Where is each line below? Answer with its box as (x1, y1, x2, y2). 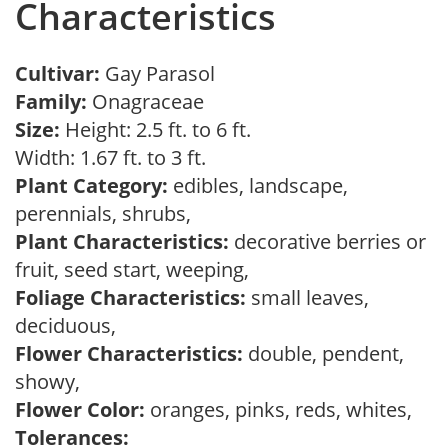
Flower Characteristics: (15, 340, 243, 367)
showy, (15, 368, 90, 395)
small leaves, (246, 284, 369, 311)
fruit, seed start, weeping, (15, 256, 259, 283)
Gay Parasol (105, 60, 225, 87)
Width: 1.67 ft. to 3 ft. (15, 144, 216, 171)
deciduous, (15, 312, 126, 339)
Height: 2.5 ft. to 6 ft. (60, 116, 251, 143)
